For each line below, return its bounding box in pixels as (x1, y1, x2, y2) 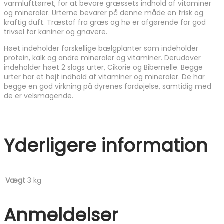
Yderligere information (4, 132, 208, 158)
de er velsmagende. (4, 91, 73, 101)
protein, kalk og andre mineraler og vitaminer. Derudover (4, 53, 201, 63)
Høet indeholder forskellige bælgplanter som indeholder (4, 43, 198, 53)
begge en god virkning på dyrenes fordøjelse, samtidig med (4, 81, 211, 91)
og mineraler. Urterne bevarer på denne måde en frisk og (4, 8, 203, 18)
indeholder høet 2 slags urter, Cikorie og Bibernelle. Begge (4, 62, 203, 72)
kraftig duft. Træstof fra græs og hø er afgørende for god (4, 17, 206, 27)
